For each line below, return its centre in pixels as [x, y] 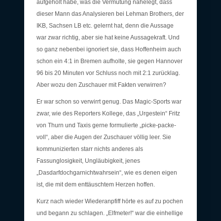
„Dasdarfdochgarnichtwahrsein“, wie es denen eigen [107, 172]
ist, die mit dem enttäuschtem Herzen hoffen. [96, 184]
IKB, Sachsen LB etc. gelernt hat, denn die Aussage [105, 25]
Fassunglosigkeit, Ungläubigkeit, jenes [88, 161]
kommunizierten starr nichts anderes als [90, 149]
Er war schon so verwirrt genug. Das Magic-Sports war [109, 101]
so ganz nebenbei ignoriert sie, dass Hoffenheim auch [109, 49]
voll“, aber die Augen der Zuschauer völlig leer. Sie [104, 137]
